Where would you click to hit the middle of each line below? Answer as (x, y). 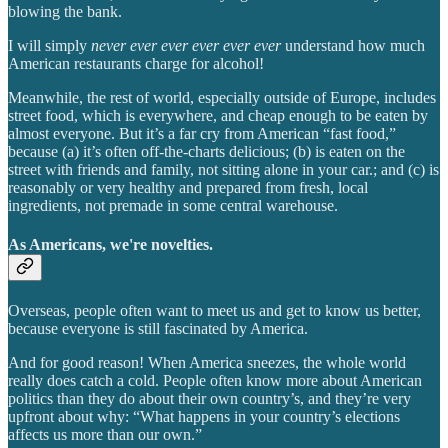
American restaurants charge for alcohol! (136, 63)
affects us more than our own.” (105, 435)
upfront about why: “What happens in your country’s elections (204, 417)
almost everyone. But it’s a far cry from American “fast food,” (202, 133)
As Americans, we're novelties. (110, 244)
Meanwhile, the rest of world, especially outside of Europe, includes (222, 97)
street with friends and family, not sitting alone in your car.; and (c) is (223, 169)
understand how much (355, 45)
